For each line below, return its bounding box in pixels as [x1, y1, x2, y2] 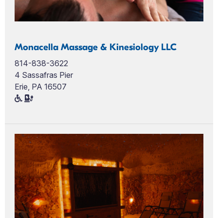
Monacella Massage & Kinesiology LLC [15, 41, 177, 53]
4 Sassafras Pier [15, 70, 73, 80]
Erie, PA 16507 [15, 81, 67, 91]
